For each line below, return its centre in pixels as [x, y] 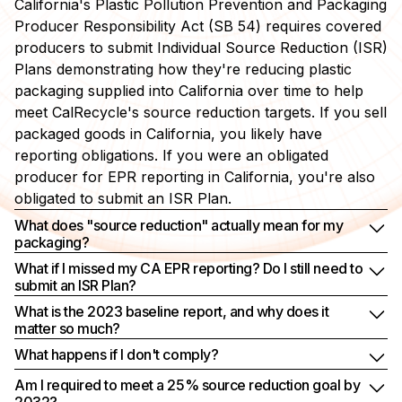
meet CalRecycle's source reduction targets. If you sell [201, 112]
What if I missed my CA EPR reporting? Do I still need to [189, 268]
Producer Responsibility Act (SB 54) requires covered [198, 26]
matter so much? [67, 328]
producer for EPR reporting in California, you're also [195, 176]
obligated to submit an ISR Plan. [123, 198]
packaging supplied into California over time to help [189, 90]
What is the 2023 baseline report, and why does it [172, 311]
